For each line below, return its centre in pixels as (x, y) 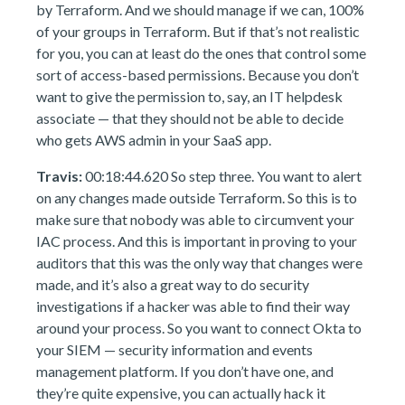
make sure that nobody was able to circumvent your (195, 219)
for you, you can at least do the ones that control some (201, 53)
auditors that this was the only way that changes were (199, 263)
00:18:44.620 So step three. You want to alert (222, 176)
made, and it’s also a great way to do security (173, 284)
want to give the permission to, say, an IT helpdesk (189, 96)
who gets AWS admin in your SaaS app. (154, 140)
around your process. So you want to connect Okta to (199, 328)
